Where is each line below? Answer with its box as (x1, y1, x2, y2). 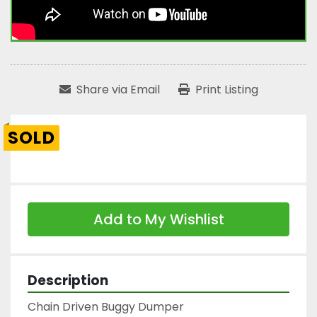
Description (28, 270, 108, 290)
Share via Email (76, 81, 160, 98)
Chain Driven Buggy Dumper (28, 298, 184, 315)
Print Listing (195, 81, 258, 98)
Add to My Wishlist (93, 209, 224, 229)
